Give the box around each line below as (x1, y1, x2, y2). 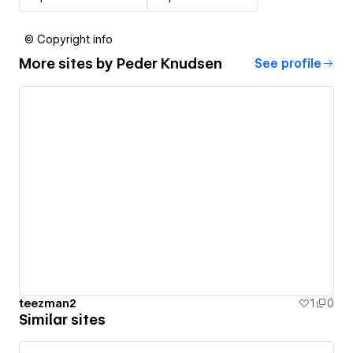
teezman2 (19, 297, 76, 310)
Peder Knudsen (117, 55, 222, 72)
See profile (255, 56, 321, 71)
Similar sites (19, 311, 106, 329)
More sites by (19, 55, 117, 72)
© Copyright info (24, 32, 113, 46)
